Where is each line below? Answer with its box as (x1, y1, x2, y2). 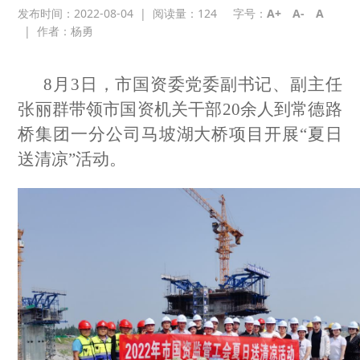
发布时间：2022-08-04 (18, 6, 134, 21)
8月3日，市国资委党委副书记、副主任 (43, 75, 342, 94)
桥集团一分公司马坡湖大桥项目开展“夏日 (18, 125, 342, 144)
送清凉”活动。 (18, 149, 127, 169)
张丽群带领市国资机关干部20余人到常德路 (18, 100, 342, 119)
